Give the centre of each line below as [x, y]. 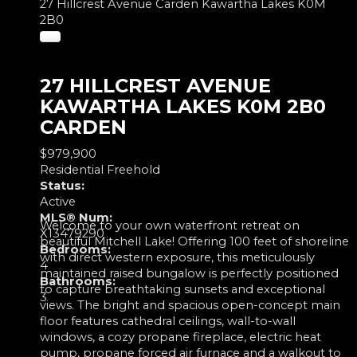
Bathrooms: [78, 281]
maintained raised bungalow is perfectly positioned [189, 273]
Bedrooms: [75, 249]
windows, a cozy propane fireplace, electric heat [180, 337]
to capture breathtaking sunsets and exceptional [182, 289]
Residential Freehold [100, 169]
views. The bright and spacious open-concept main [190, 305]
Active [58, 201]
